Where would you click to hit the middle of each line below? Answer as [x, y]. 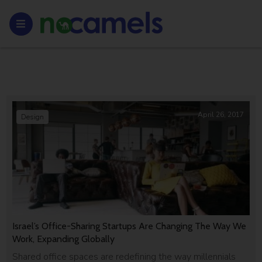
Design [33, 117]
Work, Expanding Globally [64, 239]
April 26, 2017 [220, 115]
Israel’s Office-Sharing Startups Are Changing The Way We [130, 226]
